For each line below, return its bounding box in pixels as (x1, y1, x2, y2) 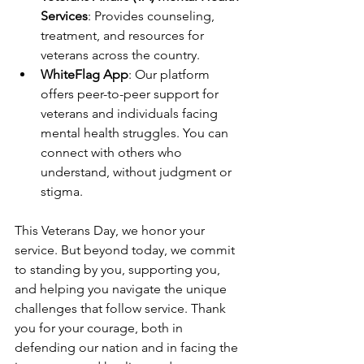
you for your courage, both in (15, 320, 186, 336)
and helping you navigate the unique (15, 281, 230, 297)
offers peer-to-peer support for (41, 86, 222, 102)
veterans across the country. (41, 47, 200, 63)
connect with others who (41, 145, 185, 161)
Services (41, 8, 88, 24)
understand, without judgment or (41, 164, 235, 180)
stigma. (41, 184, 83, 200)
